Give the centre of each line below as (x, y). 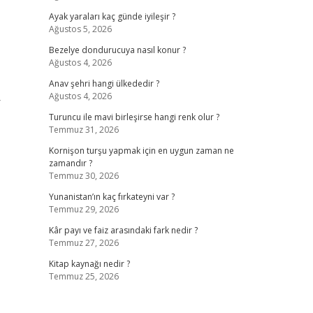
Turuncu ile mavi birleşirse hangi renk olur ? (134, 117)
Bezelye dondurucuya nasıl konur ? (117, 50)
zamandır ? (70, 163)
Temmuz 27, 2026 (83, 243)
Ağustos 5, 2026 (80, 29)
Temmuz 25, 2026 (83, 276)
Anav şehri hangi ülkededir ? (104, 83)
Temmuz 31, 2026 (83, 130)
